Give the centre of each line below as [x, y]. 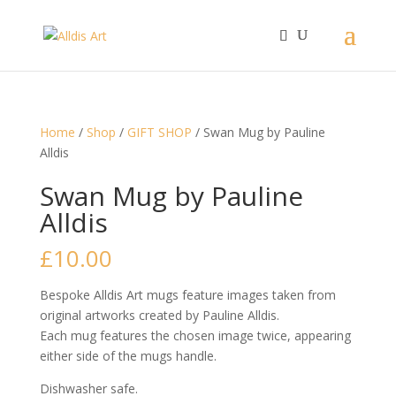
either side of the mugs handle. [128, 356]
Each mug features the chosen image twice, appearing [195, 335]
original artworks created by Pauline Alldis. [159, 315]
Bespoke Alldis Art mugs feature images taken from [187, 295]
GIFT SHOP [159, 132]
